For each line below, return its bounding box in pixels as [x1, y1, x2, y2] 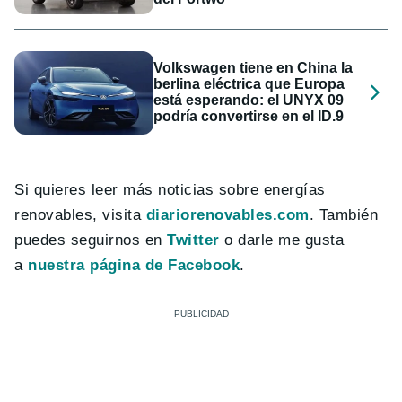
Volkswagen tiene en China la [153, 60, 354, 76]
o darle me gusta [224, 232, 345, 249]
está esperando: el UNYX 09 [153, 92, 345, 109]
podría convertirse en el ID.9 [153, 109, 345, 125]
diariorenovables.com [145, 206, 310, 224]
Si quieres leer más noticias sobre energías [14, 181, 326, 199]
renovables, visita [14, 206, 146, 224]
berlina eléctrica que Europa [153, 76, 345, 92]
